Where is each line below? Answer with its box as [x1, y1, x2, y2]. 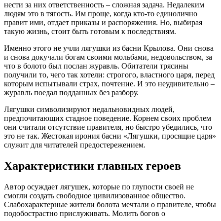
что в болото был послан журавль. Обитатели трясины [4, 62, 188, 71]
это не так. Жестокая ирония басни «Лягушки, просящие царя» [4, 132, 216, 141]
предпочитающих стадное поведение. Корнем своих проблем [4, 114, 211, 123]
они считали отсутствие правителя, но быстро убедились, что [4, 123, 212, 132]
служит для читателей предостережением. [4, 141, 146, 149]
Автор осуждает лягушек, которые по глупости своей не [4, 183, 194, 191]
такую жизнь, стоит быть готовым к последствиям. [4, 27, 176, 36]
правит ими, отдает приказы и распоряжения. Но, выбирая [4, 18, 202, 27]
